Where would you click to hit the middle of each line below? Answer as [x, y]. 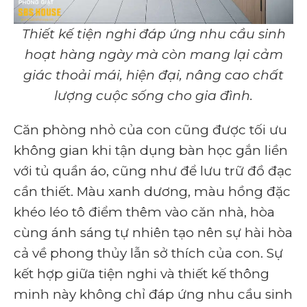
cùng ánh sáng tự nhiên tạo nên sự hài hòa [153, 233]
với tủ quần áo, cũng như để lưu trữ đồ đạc [153, 171]
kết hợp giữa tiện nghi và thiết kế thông [142, 274]
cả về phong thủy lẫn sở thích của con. [140, 254]
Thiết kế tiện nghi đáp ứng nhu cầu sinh [153, 34]
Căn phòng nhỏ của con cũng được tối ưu [150, 130]
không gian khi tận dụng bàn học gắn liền [151, 151]
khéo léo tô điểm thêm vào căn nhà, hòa [144, 212]
